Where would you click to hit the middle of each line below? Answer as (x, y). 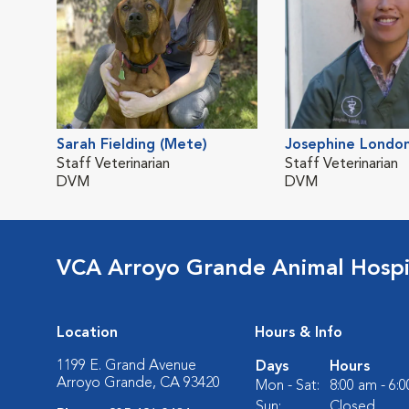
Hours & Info (299, 333)
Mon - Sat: (288, 386)
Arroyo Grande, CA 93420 (138, 383)
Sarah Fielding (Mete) (132, 145)
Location (87, 333)
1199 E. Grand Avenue (126, 366)
